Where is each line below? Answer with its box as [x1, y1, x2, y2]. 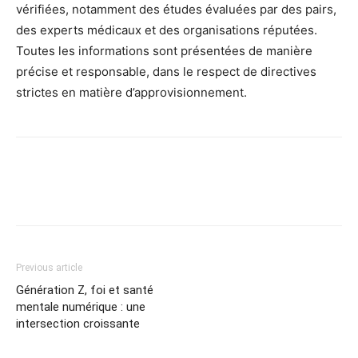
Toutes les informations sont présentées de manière [16, 43, 312, 59]
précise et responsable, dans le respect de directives [16, 64, 316, 80]
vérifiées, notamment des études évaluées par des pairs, [16, 2, 336, 18]
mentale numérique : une [16, 300, 145, 315]
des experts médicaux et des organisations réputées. [16, 22, 317, 38]
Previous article [16, 262, 82, 274]
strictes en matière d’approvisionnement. [16, 85, 247, 101]
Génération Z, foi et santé [16, 283, 153, 298]
